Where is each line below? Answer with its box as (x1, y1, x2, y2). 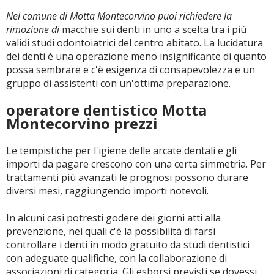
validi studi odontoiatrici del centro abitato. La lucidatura (6, 36, 263, 50)
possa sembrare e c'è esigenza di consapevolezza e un (6, 63, 255, 76)
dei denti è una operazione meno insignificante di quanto (6, 50, 267, 63)
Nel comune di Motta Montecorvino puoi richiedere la (6, 9, 232, 23)
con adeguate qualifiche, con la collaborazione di (6, 251, 227, 265)
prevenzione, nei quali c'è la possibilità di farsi (6, 224, 215, 238)
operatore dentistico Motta (6, 100, 207, 120)
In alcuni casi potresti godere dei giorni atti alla (6, 211, 221, 224)
